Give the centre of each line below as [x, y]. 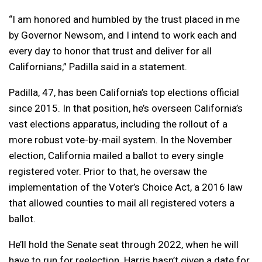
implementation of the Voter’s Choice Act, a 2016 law [126, 187]
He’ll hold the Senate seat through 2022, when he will [124, 244]
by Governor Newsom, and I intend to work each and [123, 35]
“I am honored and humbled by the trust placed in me [124, 19]
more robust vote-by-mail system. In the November [120, 139]
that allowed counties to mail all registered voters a [122, 203]
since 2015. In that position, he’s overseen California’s [126, 108]
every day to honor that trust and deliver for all [110, 51]
